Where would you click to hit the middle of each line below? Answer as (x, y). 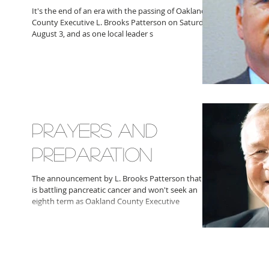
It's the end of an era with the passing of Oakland (119, 11)
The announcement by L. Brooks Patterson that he (122, 178)
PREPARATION (92, 154)
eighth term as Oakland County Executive (106, 201)
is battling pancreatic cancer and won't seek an (115, 190)
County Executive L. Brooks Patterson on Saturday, (122, 22)
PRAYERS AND (95, 130)
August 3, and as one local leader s (92, 34)
